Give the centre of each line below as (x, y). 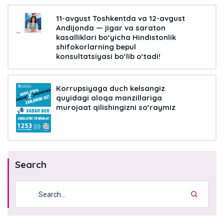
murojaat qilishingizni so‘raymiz (116, 107)
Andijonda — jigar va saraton (111, 28)
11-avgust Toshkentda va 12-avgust (120, 18)
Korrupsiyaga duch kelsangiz (110, 88)
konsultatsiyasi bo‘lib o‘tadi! (108, 56)
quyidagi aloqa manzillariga (109, 98)
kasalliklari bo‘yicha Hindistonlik (116, 37)
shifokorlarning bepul (96, 47)
